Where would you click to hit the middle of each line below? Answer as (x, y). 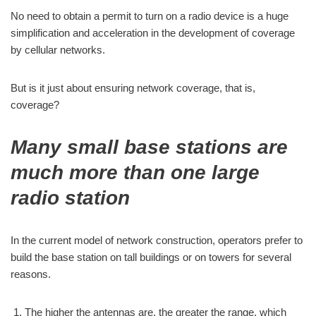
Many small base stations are (149, 147)
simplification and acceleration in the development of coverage (153, 33)
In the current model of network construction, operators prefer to (157, 240)
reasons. (31, 274)
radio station (70, 198)
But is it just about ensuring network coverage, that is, (133, 88)
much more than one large (135, 172)
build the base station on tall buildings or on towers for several (151, 257)
